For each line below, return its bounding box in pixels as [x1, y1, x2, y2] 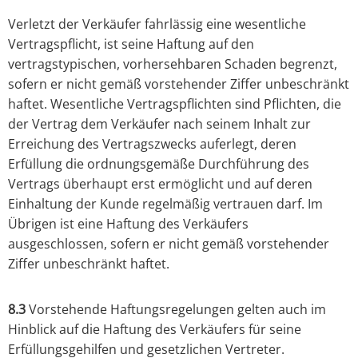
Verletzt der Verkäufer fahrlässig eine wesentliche [8, 15, 306, 34]
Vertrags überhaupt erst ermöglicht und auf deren [8, 175, 312, 193]
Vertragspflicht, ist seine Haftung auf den [8, 35, 254, 54]
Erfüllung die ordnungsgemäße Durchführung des [8, 155, 309, 173]
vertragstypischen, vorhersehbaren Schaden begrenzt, [8, 55, 337, 74]
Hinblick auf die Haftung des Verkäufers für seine [8, 320, 301, 339]
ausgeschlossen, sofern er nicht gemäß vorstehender [8, 235, 329, 253]
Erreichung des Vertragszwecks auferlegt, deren [8, 135, 296, 153]
